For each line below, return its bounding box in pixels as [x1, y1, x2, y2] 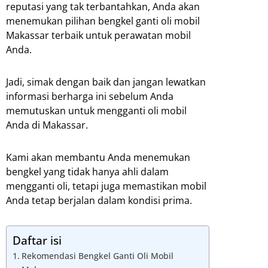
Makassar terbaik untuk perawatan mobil [6, 29, 191, 42]
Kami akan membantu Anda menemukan [6, 151, 190, 165]
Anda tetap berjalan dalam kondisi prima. [6, 194, 192, 208]
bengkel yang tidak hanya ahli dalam [6, 165, 169, 179]
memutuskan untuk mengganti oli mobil [6, 104, 187, 118]
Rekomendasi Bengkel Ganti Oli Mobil [21, 250, 173, 262]
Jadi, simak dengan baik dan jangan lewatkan [6, 75, 206, 89]
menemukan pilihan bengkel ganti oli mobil [6, 14, 200, 28]
